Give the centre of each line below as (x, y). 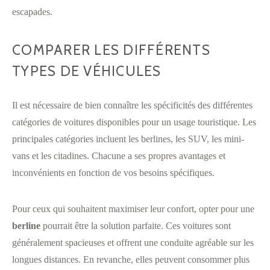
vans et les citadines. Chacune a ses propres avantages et (119, 155)
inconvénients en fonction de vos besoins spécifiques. (113, 172)
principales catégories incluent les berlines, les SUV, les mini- (128, 139)
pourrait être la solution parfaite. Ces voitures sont (136, 225)
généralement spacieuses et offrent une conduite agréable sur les (133, 242)
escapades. (32, 11)
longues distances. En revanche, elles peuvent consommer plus (131, 259)
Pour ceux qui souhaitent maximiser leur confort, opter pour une (133, 209)
